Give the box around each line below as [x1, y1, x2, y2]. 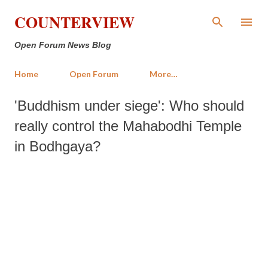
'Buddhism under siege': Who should [14, 98, 244, 114]
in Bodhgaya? [14, 138, 100, 154]
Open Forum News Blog [14, 40, 111, 50]
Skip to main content [100, 9, 170, 20]
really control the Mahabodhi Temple [14, 118, 242, 134]
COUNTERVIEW [14, 11, 135, 33]
